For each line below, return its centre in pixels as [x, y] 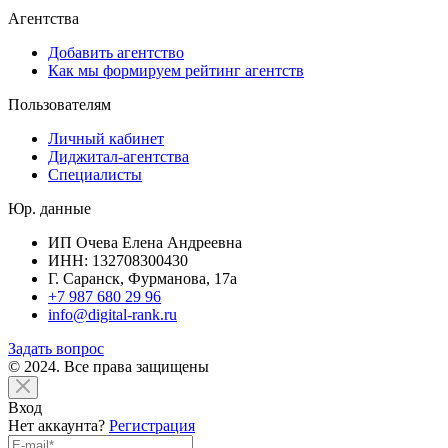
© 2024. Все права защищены [108, 366]
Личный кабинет [106, 138]
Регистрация [152, 425]
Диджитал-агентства [118, 156]
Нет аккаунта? [56, 425]
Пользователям [59, 104]
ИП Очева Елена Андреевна [145, 242]
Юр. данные [49, 208]
